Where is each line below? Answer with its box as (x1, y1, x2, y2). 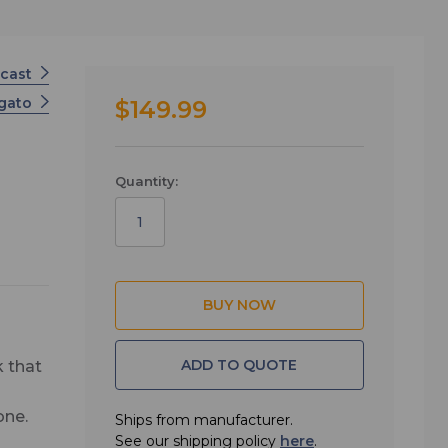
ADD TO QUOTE (181, 355, 298, 374)
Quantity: (114, 172, 178, 189)
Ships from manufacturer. (114, 411, 293, 430)
